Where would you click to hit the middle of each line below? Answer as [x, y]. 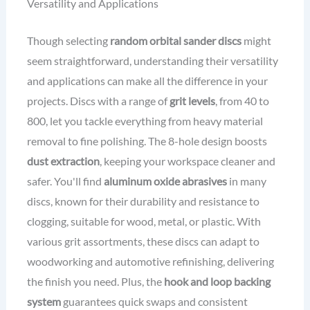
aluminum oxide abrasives [165, 181]
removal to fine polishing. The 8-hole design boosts [147, 140]
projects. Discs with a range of [98, 100]
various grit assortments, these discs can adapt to [143, 241]
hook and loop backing [217, 281]
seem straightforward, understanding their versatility [152, 60]
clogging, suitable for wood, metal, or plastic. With [144, 221]
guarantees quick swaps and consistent [154, 301]
